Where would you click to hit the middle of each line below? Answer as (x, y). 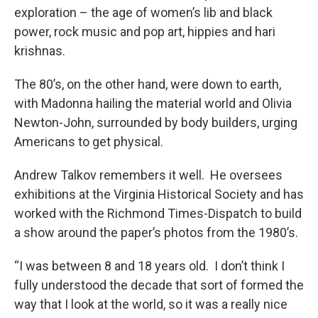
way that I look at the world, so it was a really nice (151, 305)
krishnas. (40, 51)
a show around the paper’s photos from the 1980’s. (156, 233)
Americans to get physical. (90, 142)
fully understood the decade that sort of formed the (159, 285)
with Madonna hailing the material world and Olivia (153, 104)
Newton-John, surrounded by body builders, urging (156, 123)
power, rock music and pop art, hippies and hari (145, 32)
